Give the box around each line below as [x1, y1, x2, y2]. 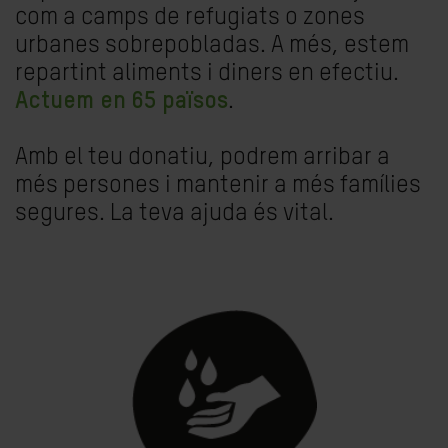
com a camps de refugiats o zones [15, 5, 365, 29]
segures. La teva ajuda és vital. [15, 201, 334, 225]
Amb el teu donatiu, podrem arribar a [15, 145, 390, 169]
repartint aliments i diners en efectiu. [15, 61, 399, 85]
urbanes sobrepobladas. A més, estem [15, 33, 409, 57]
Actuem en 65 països [15, 89, 228, 113]
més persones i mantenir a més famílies [15, 173, 421, 197]
